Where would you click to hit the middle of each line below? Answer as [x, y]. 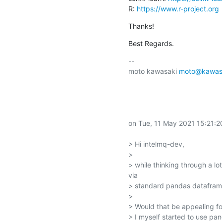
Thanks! [141, 26]
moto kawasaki [153, 71]
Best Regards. [151, 43]
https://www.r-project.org [178, 8]
